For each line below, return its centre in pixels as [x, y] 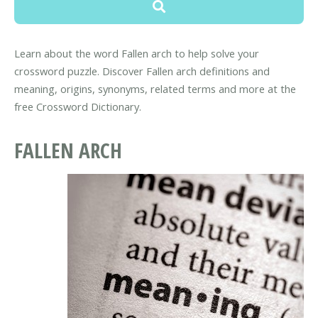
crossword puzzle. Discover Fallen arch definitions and [142, 71]
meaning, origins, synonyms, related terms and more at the [155, 89]
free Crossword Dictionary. [78, 107]
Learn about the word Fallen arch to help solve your [137, 54]
